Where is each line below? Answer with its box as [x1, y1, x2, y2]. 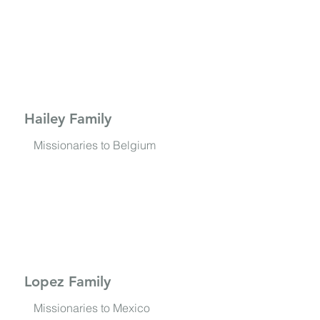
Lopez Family [24, 273, 111, 291]
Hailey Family [24, 110, 112, 128]
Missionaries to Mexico [33, 301, 150, 316]
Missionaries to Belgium [33, 138, 156, 153]
